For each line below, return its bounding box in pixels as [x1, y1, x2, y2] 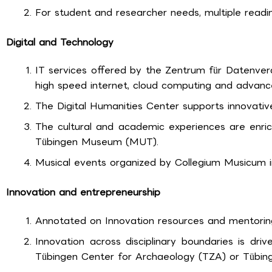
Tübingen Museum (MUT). [35, 134, 158, 150]
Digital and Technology [6, 34, 114, 50]
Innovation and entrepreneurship [6, 185, 160, 200]
